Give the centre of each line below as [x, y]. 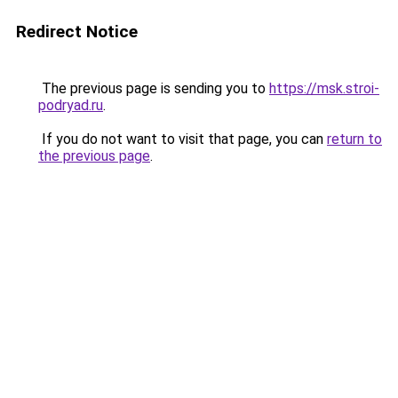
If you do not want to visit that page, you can [183, 139]
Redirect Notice [77, 32]
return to [354, 139]
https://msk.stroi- [324, 88]
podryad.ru [71, 105]
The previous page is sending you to [154, 88]
